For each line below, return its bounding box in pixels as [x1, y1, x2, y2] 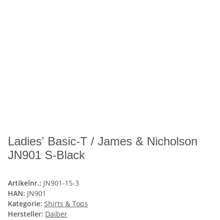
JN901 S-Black [8, 148, 85, 162]
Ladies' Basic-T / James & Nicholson [8, 135, 197, 148]
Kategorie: [8, 199, 44, 209]
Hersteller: [8, 209, 43, 219]
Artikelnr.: [8, 178, 43, 188]
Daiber [45, 209, 67, 219]
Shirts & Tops [44, 199, 88, 209]
